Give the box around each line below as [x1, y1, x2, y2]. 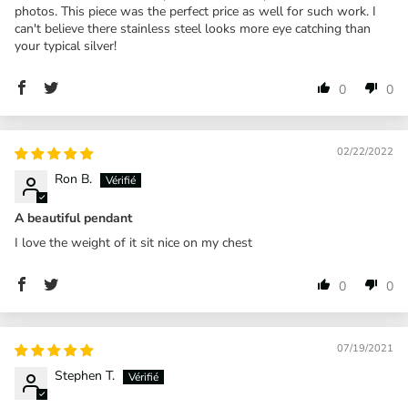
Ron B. [55, 169, 92, 188]
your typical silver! [15, 36, 117, 55]
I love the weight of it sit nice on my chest [15, 233, 252, 251]
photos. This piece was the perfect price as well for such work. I [15, 2, 376, 20]
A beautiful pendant [15, 209, 132, 227]
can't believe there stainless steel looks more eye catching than [15, 19, 371, 37]
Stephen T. [55, 366, 115, 384]
